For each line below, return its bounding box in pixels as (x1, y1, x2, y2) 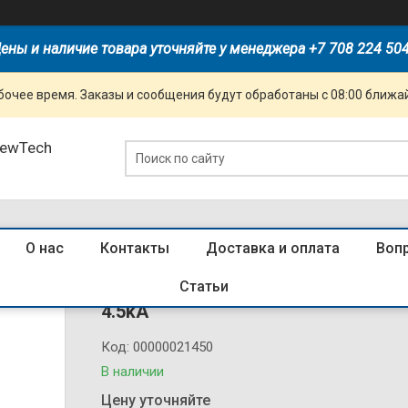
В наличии (101, 363, 165, 380)
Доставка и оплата (206, 240, 340, 257)
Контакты (100, 240, 169, 257)
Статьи (179, 278, 229, 295)
